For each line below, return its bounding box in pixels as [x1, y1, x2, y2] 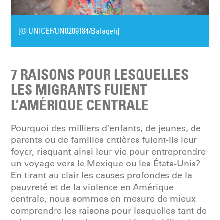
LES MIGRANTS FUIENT [11, 81, 148, 99]
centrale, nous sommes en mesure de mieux [11, 193, 196, 205]
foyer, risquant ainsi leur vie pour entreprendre [11, 146, 206, 158]
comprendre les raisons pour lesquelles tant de [11, 205, 207, 217]
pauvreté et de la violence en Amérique [11, 182, 174, 193]
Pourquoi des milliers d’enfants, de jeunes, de [11, 123, 201, 134]
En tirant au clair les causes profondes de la [11, 170, 192, 181]
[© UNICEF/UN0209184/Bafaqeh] [18, 26, 120, 36]
